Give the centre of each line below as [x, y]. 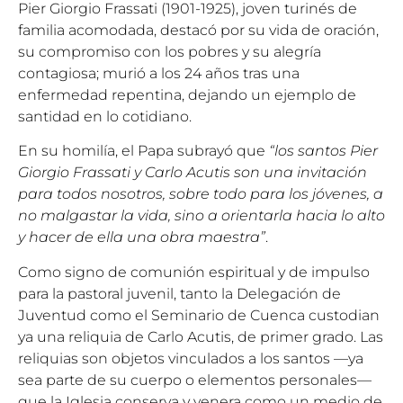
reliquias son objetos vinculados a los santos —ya [191, 358]
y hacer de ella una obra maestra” [142, 237]
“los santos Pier [323, 151]
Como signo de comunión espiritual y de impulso [194, 272]
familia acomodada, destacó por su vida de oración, [198, 30]
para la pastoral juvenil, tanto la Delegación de [179, 293]
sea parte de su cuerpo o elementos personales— [195, 380]
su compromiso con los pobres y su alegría [170, 51]
